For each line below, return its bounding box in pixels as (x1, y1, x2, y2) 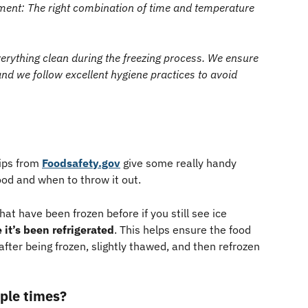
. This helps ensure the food (114, 222, 254, 236)
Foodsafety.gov (42, 156, 120, 170)
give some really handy (120, 156, 239, 170)
